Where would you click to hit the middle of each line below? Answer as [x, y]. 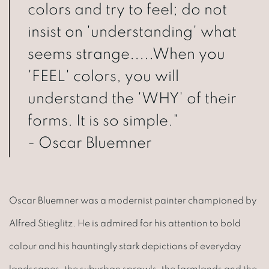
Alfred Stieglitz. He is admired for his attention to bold [125, 223]
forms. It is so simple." [103, 121]
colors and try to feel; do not [127, 10]
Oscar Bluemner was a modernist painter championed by [133, 200]
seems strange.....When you [126, 54]
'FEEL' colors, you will [103, 77]
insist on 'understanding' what [132, 32]
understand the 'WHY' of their [132, 99]
